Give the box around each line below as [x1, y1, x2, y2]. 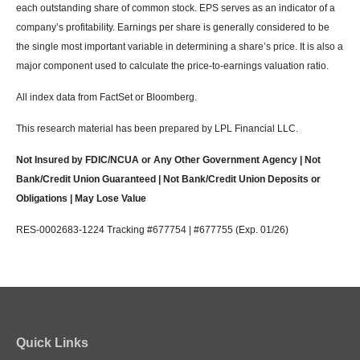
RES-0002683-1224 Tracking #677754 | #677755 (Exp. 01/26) [16, 224, 288, 236]
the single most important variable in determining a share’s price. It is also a [16, 41, 343, 53]
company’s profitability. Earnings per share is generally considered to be [16, 22, 329, 34]
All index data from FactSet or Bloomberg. [16, 92, 197, 104]
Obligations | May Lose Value [16, 193, 146, 205]
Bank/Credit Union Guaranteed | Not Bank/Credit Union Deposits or [16, 174, 321, 186]
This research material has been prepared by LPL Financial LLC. [16, 123, 298, 135]
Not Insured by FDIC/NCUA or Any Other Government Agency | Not [16, 154, 321, 166]
